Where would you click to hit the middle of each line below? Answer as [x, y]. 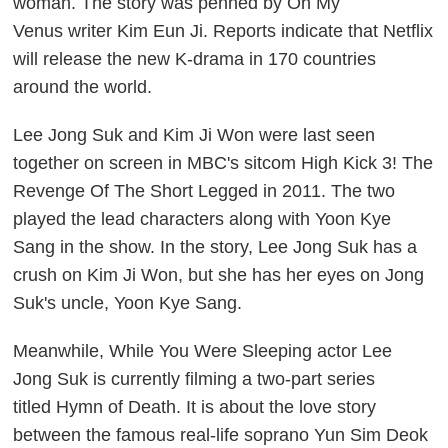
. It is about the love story [276, 406]
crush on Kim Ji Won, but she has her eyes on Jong [219, 274]
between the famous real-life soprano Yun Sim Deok [221, 434]
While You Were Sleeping [213, 350]
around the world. [83, 86]
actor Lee [355, 350]
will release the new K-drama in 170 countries [195, 58]
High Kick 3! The [367, 162]
